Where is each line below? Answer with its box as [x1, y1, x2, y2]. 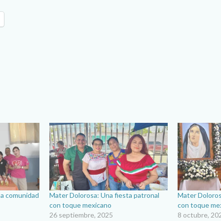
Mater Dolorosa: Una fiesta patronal [49, 191, 160, 200]
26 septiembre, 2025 [49, 211, 113, 220]
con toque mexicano [49, 201, 112, 210]
